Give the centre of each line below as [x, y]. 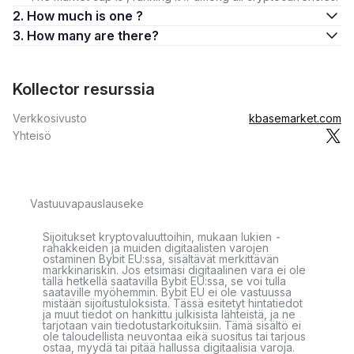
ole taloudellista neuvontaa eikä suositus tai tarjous [174, 336]
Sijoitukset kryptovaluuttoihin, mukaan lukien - [162, 237]
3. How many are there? [126, 36]
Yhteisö [32, 136]
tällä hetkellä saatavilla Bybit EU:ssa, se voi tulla [164, 281]
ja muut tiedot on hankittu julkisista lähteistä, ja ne [169, 314]
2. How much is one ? [85, 16]
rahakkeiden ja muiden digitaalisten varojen [156, 248]
